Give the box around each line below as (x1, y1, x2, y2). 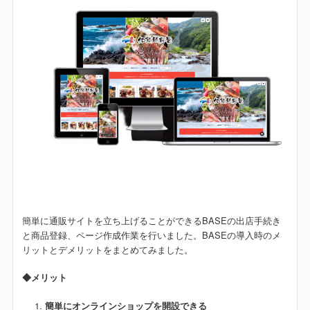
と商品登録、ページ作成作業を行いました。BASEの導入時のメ (22, 228, 282, 241)
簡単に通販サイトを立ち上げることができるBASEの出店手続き (22, 213, 282, 227)
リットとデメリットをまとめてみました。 (22, 242, 194, 256)
